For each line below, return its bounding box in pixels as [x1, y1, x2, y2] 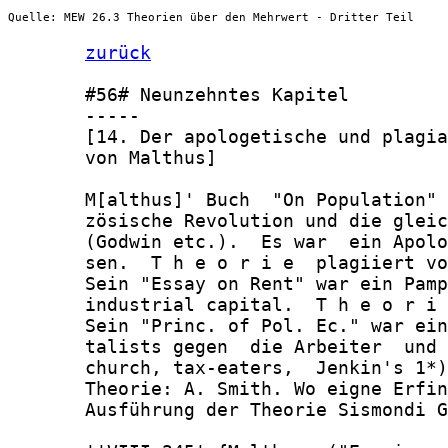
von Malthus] [8, 147, 217, 169]
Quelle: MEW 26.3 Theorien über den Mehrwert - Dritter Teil [8, 10, 414, 24]
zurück [85, 42, 151, 64]
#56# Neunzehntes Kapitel [8, 84, 349, 106]
